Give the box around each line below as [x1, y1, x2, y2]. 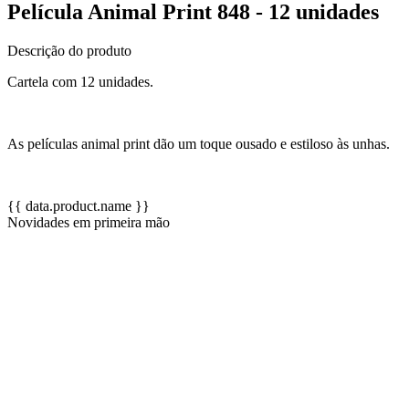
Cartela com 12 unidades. [7, 73, 153, 89]
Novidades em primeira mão [7, 214, 170, 230]
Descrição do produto [7, 42, 131, 58]
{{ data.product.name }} [7, 197, 150, 214]
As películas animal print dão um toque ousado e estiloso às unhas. [7, 135, 390, 152]
